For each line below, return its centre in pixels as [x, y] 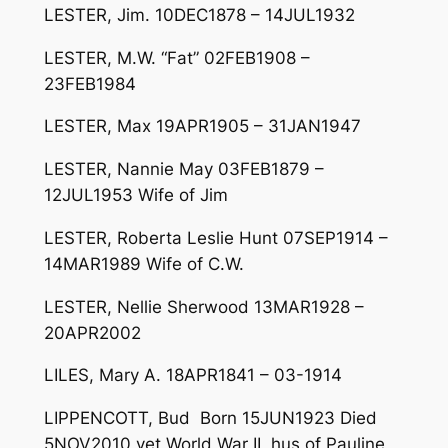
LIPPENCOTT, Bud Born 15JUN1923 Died [210, 418]
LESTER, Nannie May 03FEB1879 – [183, 169]
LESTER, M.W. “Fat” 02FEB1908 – [176, 57]
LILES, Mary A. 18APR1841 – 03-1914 [192, 375]
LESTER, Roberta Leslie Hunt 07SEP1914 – [215, 237]
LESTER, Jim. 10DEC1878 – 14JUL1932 [199, 14]
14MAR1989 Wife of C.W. [143, 263]
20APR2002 [92, 332]
